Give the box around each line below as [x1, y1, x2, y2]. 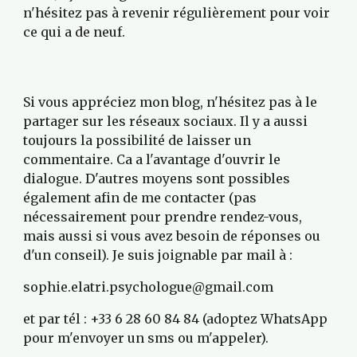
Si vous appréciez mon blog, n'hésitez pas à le [23, 94, 318, 110]
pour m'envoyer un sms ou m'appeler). [23, 330, 269, 346]
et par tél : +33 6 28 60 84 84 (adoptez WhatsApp [23, 311, 328, 327]
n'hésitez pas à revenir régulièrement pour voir [23, 5, 331, 21]
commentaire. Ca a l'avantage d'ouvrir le [23, 151, 281, 167]
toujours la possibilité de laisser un [23, 132, 252, 148]
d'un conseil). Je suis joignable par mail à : [23, 247, 293, 263]
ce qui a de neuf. [23, 24, 129, 40]
